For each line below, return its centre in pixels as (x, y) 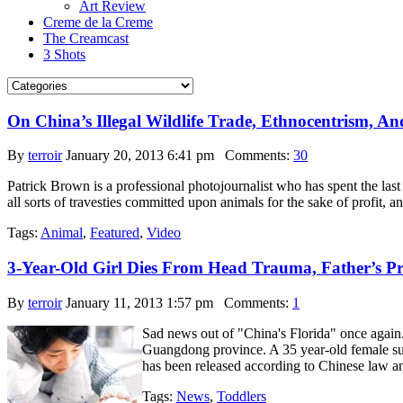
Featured (115, 233)
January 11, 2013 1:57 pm (139, 302)
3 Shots (64, 54)
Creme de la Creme (98, 22)
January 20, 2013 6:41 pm (140, 156)
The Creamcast (86, 38)
